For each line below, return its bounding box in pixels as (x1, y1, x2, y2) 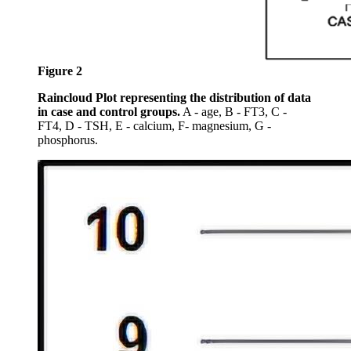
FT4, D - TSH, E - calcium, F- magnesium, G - (38, 119, 271, 133)
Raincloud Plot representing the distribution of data (38, 91, 311, 105)
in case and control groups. (38, 105, 180, 119)
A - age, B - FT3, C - (180, 105, 287, 119)
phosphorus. (38, 133, 98, 147)
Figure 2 (38, 64, 82, 78)
